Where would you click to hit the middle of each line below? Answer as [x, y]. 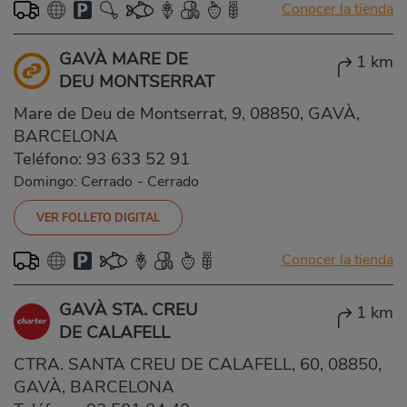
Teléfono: [50, 159]
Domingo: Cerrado [73, 181]
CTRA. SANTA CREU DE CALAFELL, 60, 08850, [198, 364]
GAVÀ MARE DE [124, 59]
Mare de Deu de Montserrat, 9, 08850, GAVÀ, [187, 113]
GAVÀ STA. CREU [129, 309]
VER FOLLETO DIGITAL [98, 217]
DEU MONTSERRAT [137, 81]
